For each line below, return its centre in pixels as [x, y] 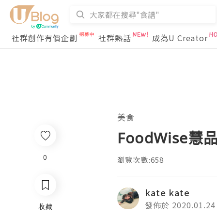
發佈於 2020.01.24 [180, 205]
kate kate [167, 192]
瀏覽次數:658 [141, 160]
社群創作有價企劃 [45, 38]
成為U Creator [180, 38]
